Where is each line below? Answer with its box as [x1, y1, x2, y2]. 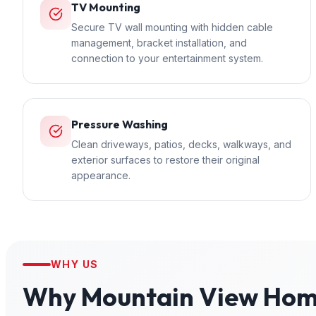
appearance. [71, 169, 130, 181]
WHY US [51, 258, 99, 270]
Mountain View [81, 281, 258, 312]
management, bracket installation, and [71, 37, 247, 49]
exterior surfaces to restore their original [71, 154, 260, 166]
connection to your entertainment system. [71, 52, 263, 64]
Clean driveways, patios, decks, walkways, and [71, 138, 291, 150]
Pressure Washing [71, 117, 168, 131]
